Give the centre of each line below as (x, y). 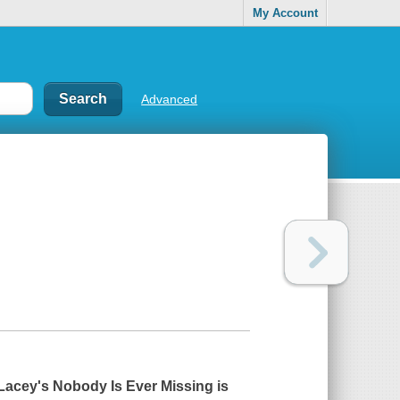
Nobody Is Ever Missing (132, 387)
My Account (285, 13)
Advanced (170, 99)
